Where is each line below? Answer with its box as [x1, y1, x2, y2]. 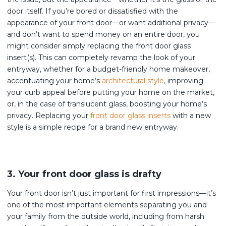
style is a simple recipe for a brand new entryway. [7, 123, 181, 132]
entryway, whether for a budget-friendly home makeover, [7, 65, 210, 74]
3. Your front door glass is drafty [7, 168, 161, 180]
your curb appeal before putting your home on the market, [7, 88, 214, 97]
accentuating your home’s [7, 76, 102, 85]
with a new [171, 111, 211, 120]
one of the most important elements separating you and [7, 200, 207, 209]
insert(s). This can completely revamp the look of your [7, 53, 195, 62]
